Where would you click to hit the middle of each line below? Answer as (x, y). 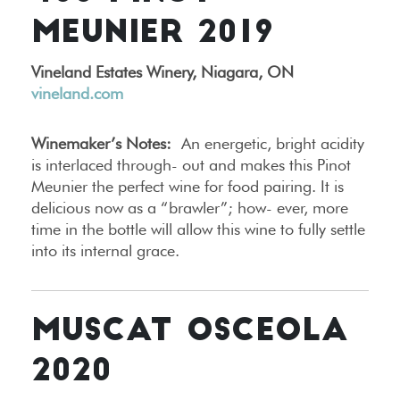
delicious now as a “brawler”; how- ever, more (190, 208)
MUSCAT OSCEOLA (189, 333)
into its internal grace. (105, 251)
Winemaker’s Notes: (101, 144)
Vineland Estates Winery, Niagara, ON (162, 72)
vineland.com (77, 94)
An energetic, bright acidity (268, 144)
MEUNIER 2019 (153, 35)
